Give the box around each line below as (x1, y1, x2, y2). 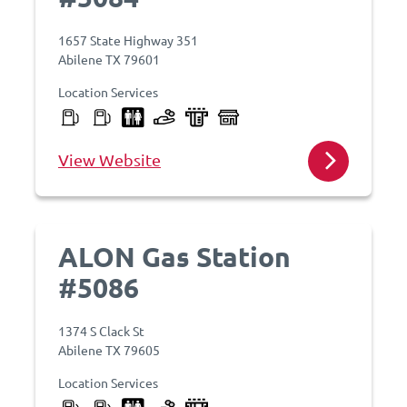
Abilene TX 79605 (58, 342, 160, 358)
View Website (58, 150, 161, 169)
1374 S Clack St (58, 323, 144, 339)
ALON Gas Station (58, 240, 291, 273)
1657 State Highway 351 (58, 32, 198, 48)
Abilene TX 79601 (58, 51, 160, 67)
